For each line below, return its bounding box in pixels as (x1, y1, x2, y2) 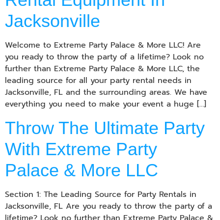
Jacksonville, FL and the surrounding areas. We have (5, 86, 207, 98)
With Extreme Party (5, 138, 157, 159)
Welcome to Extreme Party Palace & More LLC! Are (5, 39, 201, 51)
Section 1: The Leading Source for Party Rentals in (5, 188, 196, 200)
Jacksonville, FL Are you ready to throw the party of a (5, 200, 212, 212)
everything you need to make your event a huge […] (5, 98, 206, 110)
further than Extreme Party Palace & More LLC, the (5, 62, 200, 75)
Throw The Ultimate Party (5, 117, 205, 138)
